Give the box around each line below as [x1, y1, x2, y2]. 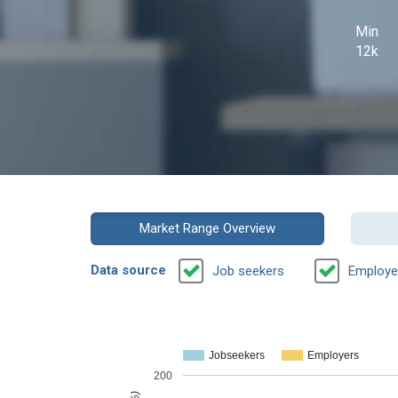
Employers [306, 349, 359, 362]
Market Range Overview [139, 220, 275, 236]
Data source [91, 262, 166, 279]
